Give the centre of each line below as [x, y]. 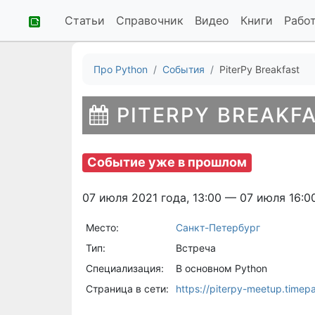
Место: [102, 227]
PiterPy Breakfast [259, 69]
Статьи [85, 20]
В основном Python [221, 268]
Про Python [121, 69]
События [184, 69]
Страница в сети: [127, 288]
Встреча [195, 247]
